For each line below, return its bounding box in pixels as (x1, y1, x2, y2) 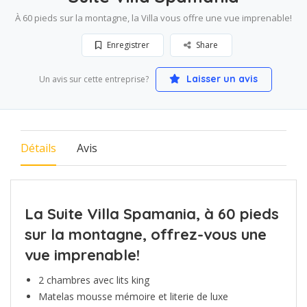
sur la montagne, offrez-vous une (25, 224, 267, 244)
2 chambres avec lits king (38, 273, 149, 286)
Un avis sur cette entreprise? (38, 73, 149, 85)
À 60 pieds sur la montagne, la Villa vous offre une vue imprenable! (15, 11, 292, 24)
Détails (21, 140, 56, 156)
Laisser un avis (184, 72, 258, 85)
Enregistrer (104, 38, 149, 51)
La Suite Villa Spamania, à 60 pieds (25, 204, 279, 223)
